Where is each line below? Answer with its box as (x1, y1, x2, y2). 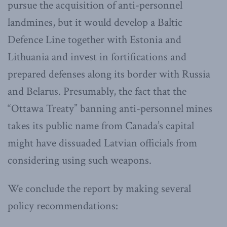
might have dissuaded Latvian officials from (8, 136, 197, 151)
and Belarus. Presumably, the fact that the (8, 84, 186, 99)
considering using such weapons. (8, 153, 152, 168)
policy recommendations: (8, 199, 118, 214)
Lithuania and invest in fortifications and (8, 50, 186, 65)
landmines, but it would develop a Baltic (8, 15, 182, 30)
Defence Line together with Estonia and (8, 32, 181, 48)
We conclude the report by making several (8, 181, 191, 197)
